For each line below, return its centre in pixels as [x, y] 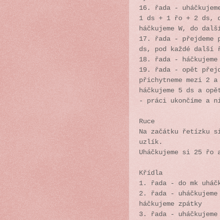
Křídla [153, 173]
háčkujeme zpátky [170, 204]
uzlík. [151, 142]
